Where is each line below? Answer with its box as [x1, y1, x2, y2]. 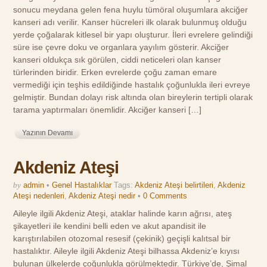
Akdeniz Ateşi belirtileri [135, 181, 214, 190]
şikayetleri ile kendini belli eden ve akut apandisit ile [13, 221, 207, 231]
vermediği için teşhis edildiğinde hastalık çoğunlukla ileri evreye [13, 79, 251, 89]
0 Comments [143, 191, 188, 201]
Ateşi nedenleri [13, 191, 65, 201]
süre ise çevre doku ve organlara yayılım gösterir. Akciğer [13, 42, 229, 52]
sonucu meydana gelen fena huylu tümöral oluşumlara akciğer [13, 4, 249, 14]
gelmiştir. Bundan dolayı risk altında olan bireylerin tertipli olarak [13, 92, 253, 102]
